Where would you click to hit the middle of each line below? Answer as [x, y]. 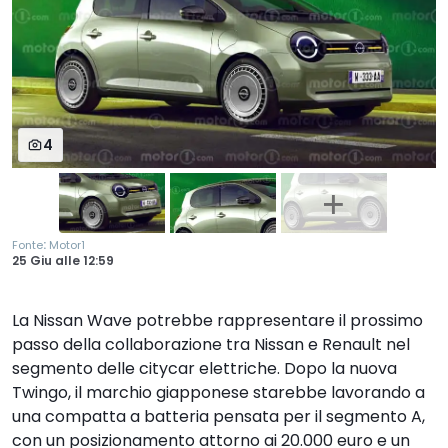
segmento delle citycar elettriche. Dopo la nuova [204, 369]
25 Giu [33, 261]
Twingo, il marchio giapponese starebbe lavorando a [218, 393]
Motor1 [67, 245]
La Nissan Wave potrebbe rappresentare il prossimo [217, 321]
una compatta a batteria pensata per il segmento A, [218, 417]
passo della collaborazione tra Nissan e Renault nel [211, 345]
